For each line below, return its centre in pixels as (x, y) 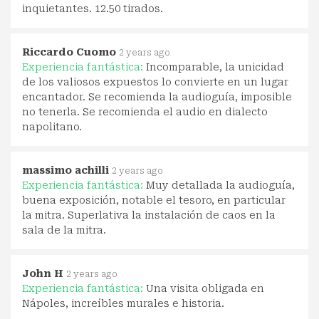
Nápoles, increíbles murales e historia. (123, 303)
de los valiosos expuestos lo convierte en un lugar (155, 82)
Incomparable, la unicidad (215, 67)
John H (43, 273)
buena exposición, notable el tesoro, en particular (154, 200)
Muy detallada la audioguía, (220, 185)
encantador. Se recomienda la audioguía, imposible (157, 96)
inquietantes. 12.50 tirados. (93, 8)
